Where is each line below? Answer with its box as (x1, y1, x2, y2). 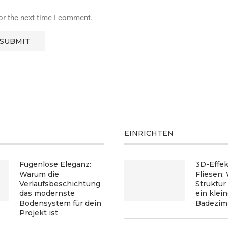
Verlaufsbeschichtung (19, 179, 101, 188)
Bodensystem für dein (19, 198, 102, 208)
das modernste (19, 188, 75, 198)
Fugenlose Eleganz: (19, 159, 92, 169)
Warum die (19, 169, 60, 179)
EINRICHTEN (124, 128, 174, 138)
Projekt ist (19, 208, 59, 217)
